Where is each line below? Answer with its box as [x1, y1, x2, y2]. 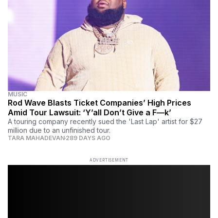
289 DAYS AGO [66, 134, 110, 142]
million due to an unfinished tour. [8, 126, 110, 135]
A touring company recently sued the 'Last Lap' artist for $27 [8, 117, 202, 126]
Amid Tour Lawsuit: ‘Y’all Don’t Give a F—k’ [8, 108, 171, 118]
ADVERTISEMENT [89, 158, 129, 163]
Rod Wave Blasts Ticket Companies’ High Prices [8, 98, 191, 108]
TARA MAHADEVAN [8, 134, 65, 142]
